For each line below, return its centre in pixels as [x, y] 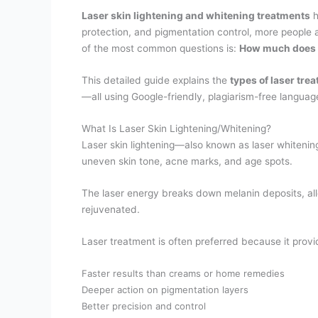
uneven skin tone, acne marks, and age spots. [187, 161]
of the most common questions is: [161, 48]
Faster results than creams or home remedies [183, 273]
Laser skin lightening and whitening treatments [196, 15]
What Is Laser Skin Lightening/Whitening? [177, 128]
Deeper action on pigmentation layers [165, 289]
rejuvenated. [111, 209]
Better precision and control [144, 306]
